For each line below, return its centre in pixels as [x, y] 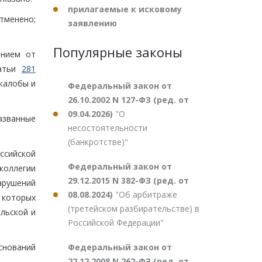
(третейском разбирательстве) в [134, 208]
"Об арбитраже [146, 194]
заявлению [92, 23]
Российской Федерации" [116, 223]
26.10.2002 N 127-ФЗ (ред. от [128, 100]
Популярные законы [118, 52]
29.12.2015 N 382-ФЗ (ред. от [128, 180]
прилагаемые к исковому [125, 9]
